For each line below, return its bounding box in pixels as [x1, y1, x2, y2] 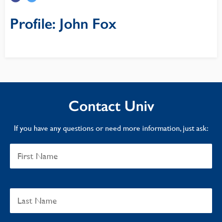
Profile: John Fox [10, 15, 116, 33]
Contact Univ [68, 97, 154, 115]
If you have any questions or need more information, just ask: [13, 123, 209, 133]
